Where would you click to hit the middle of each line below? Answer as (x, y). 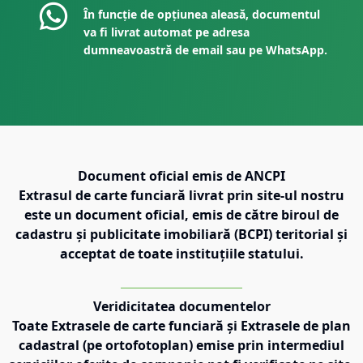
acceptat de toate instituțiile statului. (181, 253)
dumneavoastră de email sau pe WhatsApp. (206, 49)
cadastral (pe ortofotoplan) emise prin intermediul (181, 345)
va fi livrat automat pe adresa (167, 32)
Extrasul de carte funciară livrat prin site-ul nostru (181, 195)
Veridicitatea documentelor (181, 306)
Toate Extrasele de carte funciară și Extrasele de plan (181, 325)
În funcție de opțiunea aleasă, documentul (202, 14)
